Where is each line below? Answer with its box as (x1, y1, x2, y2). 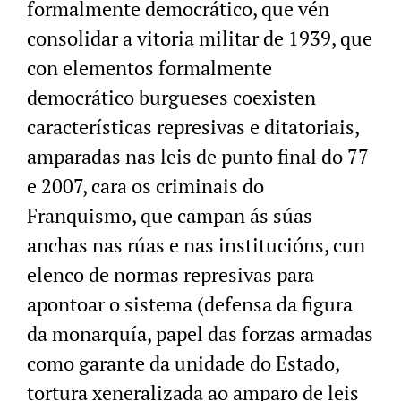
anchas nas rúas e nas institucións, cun (27, 232, 365, 259)
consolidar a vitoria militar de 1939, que (27, 25, 372, 52)
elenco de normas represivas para (27, 261, 314, 288)
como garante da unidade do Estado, (27, 350, 339, 377)
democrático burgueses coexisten (27, 84, 316, 111)
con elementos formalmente (27, 55, 272, 81)
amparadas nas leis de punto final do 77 (27, 143, 369, 170)
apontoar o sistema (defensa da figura (27, 291, 353, 318)
